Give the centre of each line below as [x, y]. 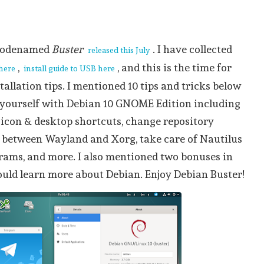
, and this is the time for [175, 67]
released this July [119, 50]
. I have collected [193, 49]
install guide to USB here [70, 68]
